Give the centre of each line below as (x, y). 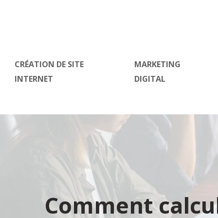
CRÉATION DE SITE (49, 64)
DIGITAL (150, 79)
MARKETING (158, 64)
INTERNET (34, 79)
